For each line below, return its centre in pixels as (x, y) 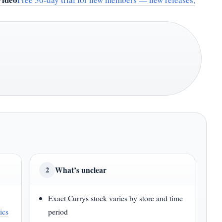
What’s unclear (81, 170)
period (58, 211)
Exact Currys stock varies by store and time (116, 198)
